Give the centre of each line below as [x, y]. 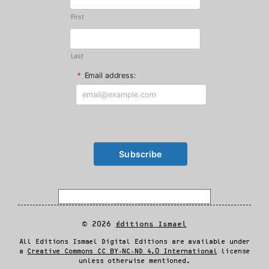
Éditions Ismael [151, 224]
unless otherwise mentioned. [134, 261]
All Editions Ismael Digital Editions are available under [134, 242]
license [234, 251]
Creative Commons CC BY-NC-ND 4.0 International [122, 251]
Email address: [109, 76]
